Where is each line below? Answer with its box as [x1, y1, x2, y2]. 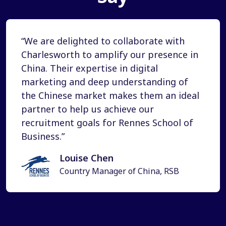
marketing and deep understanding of [21, 75, 188, 88]
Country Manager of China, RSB [60, 165, 179, 177]
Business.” [21, 130, 65, 142]
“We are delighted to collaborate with [21, 34, 185, 47]
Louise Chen [60, 151, 114, 164]
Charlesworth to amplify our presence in [21, 48, 198, 61]
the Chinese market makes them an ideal [21, 89, 199, 101]
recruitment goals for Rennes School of [21, 116, 193, 129]
